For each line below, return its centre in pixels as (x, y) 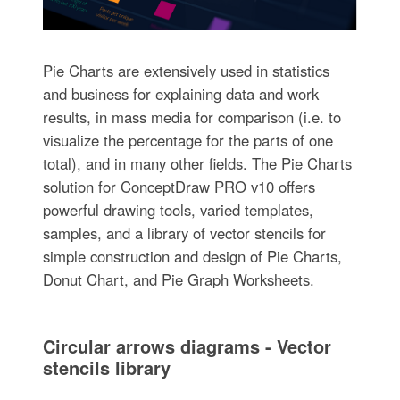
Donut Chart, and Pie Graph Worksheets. (178, 279)
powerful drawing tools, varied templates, (178, 209)
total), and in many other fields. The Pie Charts (197, 163)
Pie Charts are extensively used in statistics (186, 70)
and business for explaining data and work (180, 93)
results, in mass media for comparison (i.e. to (192, 117)
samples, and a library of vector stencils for (184, 233)
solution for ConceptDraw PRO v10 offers (179, 186)
